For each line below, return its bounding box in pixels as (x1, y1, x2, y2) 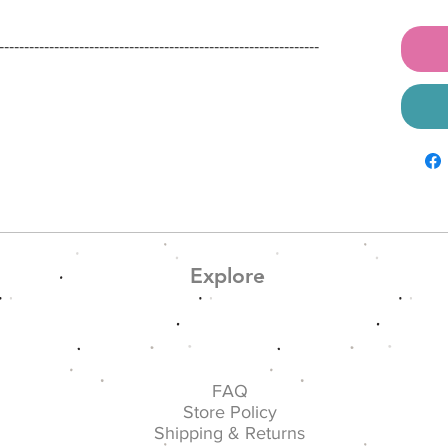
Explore (189, 263, 265, 288)
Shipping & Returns (154, 423, 306, 443)
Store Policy (182, 402, 277, 422)
